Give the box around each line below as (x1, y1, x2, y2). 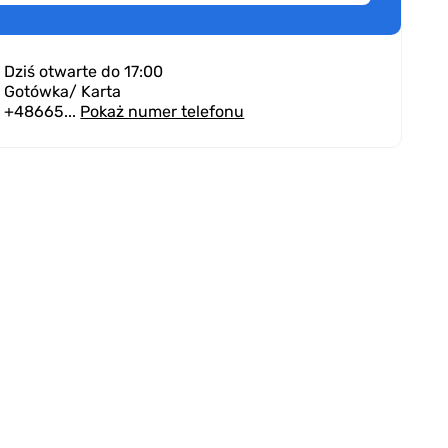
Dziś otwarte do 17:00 (4, 61, 164, 81)
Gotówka (4, 81, 70, 101)
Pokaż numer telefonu (80, 101, 245, 121)
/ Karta (69, 81, 122, 101)
